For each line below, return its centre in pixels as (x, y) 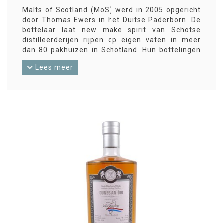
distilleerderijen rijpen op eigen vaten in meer (111, 40)
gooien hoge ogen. (56, 60)
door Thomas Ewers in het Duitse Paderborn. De (111, 20)
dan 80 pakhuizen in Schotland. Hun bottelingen (111, 50)
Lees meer (53, 67)
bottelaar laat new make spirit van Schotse (111, 30)
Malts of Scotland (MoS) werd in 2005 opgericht (111, 10)
